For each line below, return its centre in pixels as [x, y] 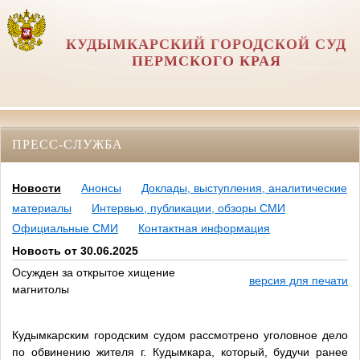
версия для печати [299, 281]
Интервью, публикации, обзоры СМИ [188, 209]
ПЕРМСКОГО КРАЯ [206, 61]
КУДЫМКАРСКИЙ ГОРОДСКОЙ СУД [207, 44]
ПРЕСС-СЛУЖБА [67, 144]
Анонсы [101, 188]
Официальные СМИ [65, 229]
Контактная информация [204, 229]
